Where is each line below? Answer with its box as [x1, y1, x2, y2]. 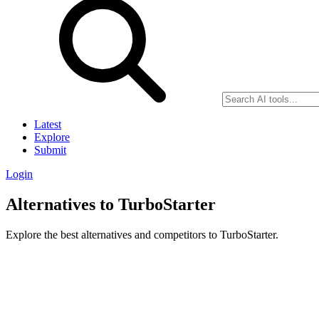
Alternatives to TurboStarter [6, 194, 216, 214]
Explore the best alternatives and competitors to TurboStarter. [6, 228, 278, 241]
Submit [34, 144, 66, 156]
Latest [34, 118, 61, 130]
